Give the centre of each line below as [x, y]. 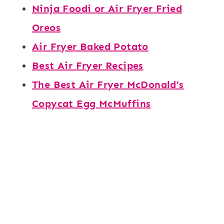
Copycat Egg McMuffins [91, 103]
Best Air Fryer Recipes [88, 65]
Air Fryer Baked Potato [90, 46]
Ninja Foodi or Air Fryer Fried [107, 8]
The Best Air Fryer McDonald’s [108, 84]
